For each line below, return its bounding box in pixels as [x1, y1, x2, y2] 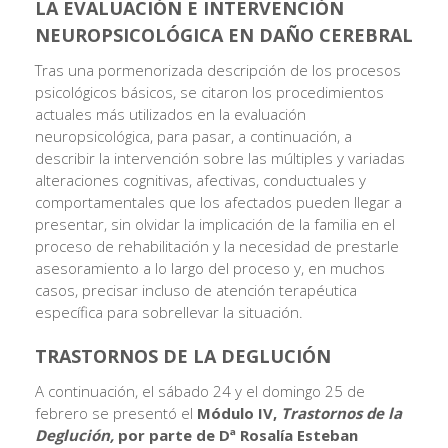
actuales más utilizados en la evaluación [35, 103, 306, 124]
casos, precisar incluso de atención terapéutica [35, 279, 357, 300]
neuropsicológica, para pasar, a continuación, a [35, 125, 352, 146]
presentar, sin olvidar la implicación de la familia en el [35, 213, 395, 234]
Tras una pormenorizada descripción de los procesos [35, 59, 401, 80]
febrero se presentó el [35, 402, 197, 423]
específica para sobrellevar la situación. [35, 301, 303, 322]
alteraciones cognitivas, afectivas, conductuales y [35, 169, 366, 190]
